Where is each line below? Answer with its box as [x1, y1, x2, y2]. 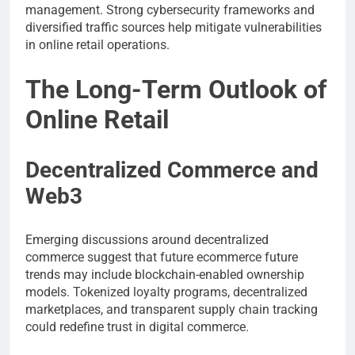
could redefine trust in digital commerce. [25, 319, 249, 335]
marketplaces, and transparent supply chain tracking [25, 302, 318, 318]
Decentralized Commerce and [25, 157, 319, 184]
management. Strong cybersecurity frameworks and [25, 2, 315, 17]
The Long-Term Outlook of [25, 74, 326, 105]
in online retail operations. [25, 36, 170, 52]
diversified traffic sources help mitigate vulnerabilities [25, 19, 322, 35]
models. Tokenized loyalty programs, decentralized [25, 284, 307, 300]
